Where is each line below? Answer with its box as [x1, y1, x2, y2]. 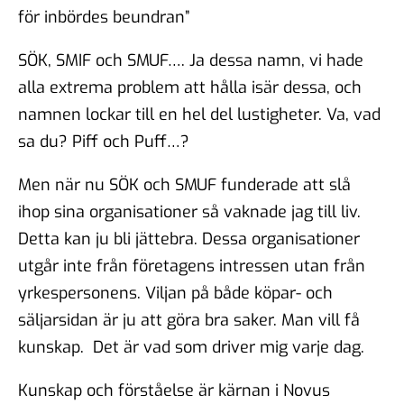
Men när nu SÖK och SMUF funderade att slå [18, 173, 351, 196]
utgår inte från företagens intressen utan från [18, 254, 365, 277]
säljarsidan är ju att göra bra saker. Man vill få [18, 308, 360, 331]
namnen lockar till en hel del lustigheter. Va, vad [18, 103, 381, 125]
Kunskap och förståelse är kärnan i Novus [18, 379, 330, 401]
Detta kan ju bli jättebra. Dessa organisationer [18, 227, 360, 250]
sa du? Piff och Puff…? [18, 130, 189, 152]
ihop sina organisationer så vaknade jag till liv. [18, 200, 361, 223]
